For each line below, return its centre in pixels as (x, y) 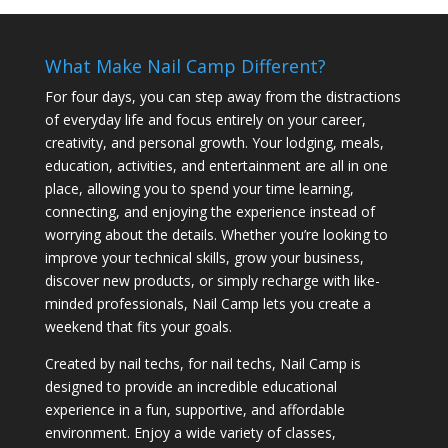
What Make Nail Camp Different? (185, 66)
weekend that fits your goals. (138, 326)
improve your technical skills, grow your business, (204, 257)
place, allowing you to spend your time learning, (199, 188)
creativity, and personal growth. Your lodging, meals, (214, 142)
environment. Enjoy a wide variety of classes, (190, 432)
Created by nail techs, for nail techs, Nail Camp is (202, 363)
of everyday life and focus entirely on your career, (205, 119)
